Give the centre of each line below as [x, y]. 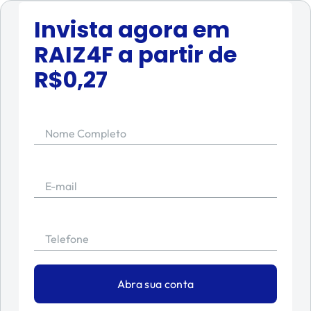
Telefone [67, 239]
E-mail [61, 186]
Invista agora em [132, 30]
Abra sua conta [155, 284]
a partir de [175, 54]
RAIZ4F [74, 54]
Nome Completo [86, 133]
